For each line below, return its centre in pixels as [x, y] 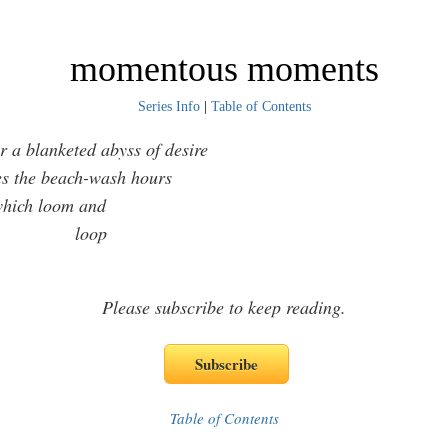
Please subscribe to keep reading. [224, 307]
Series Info [168, 106]
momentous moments [224, 69]
